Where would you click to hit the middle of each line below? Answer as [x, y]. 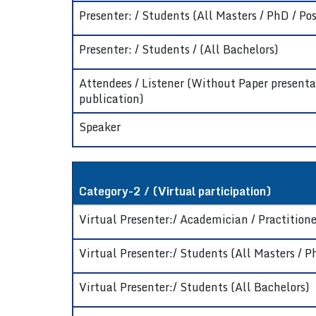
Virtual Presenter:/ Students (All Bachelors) [194, 287]
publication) [111, 99]
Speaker [100, 127]
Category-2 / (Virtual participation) [175, 191]
